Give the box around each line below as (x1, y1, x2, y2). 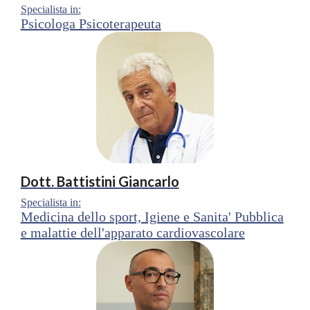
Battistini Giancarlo (53, 172, 179, 190)
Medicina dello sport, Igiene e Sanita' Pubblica (20, 208, 284, 224)
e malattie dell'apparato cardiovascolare (20, 224, 245, 240)
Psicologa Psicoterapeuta (20, 15, 161, 31)
